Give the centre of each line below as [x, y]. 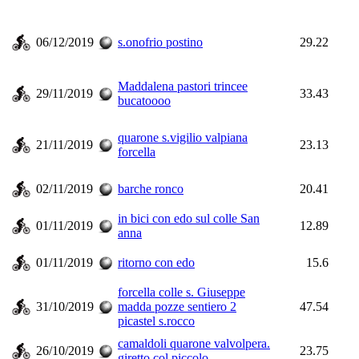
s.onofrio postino [160, 42]
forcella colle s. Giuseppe [182, 292]
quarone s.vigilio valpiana [183, 137]
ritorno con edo [156, 262]
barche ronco [151, 189]
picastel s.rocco [156, 321]
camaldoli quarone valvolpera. [194, 343]
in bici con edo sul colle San [189, 218]
